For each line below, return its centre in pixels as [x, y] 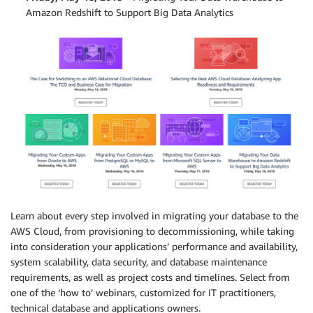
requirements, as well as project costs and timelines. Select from [150, 277]
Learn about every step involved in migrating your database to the [154, 216]
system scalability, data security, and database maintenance [139, 262]
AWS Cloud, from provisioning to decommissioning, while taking [152, 231]
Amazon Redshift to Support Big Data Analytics [130, 12]
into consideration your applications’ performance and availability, [154, 247]
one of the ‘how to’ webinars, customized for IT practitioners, [143, 293]
